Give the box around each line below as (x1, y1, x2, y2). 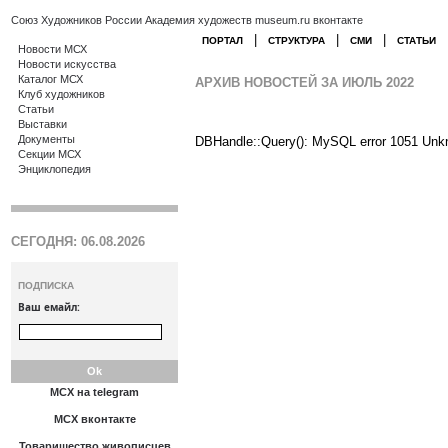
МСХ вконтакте (53, 413, 136, 425)
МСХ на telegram (50, 386, 139, 398)
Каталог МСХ (18, 73, 83, 85)
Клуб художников (18, 88, 105, 100)
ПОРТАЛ (202, 35, 243, 46)
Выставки (18, 118, 67, 130)
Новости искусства (18, 58, 116, 70)
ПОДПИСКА (18, 280, 74, 291)
